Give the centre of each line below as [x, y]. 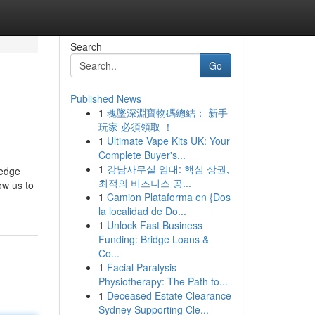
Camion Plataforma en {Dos [168, 197]
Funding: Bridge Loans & [153, 239]
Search [86, 46]
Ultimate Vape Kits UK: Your [168, 141]
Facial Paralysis [141, 267]
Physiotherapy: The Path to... [163, 281]
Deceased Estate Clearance [169, 295]
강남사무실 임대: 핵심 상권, [168, 169]
